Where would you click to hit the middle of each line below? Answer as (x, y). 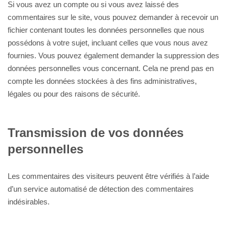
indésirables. (29, 202)
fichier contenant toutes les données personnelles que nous (106, 30)
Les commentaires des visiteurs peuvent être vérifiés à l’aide (108, 176)
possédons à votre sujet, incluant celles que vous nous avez (108, 43)
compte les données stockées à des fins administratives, (102, 81)
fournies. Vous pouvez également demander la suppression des (113, 55)
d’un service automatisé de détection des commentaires (101, 189)
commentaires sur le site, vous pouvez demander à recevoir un (113, 17)
